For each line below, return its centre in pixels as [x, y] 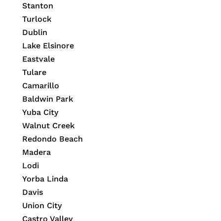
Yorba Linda [45, 179]
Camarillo [40, 86]
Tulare [34, 73]
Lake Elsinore [48, 46]
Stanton [37, 6]
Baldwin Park [47, 99]
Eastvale [38, 59]
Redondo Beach [52, 139]
